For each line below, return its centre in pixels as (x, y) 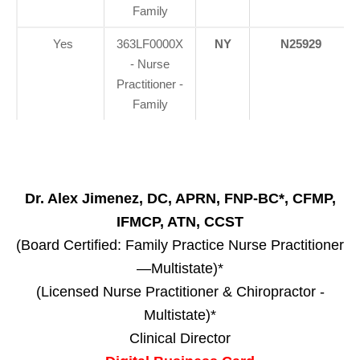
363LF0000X (150, 44)
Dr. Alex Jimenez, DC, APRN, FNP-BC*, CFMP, (180, 199)
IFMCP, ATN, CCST (180, 222)
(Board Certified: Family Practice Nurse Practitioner (180, 245)
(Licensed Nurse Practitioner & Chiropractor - (180, 292)
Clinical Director (180, 339)
